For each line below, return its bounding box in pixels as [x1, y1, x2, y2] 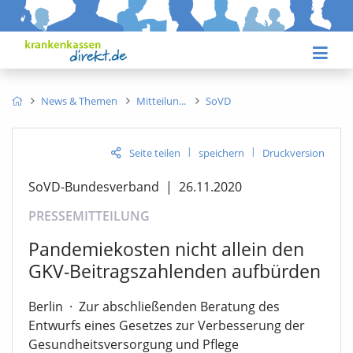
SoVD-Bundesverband [28, 177, 159, 195]
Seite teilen [129, 145, 180, 160]
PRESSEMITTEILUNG [28, 206, 150, 225]
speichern [199, 145, 244, 160]
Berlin [28, 298, 63, 316]
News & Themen [41, 93, 118, 108]
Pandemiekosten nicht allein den [28, 236, 304, 262]
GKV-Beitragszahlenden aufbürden [28, 258, 321, 284]
